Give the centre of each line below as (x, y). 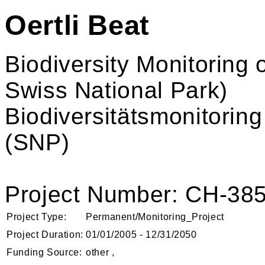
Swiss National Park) (116, 90)
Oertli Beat (77, 25)
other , (100, 252)
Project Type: (37, 216)
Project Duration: (45, 234)
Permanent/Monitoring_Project (155, 216)
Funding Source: (44, 252)
